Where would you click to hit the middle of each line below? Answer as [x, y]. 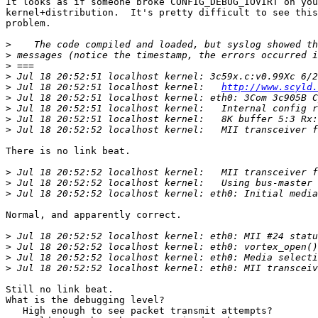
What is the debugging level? [85, 300]
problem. [28, 23]
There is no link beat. [68, 151]
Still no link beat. [60, 290]
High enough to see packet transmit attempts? [139, 311]
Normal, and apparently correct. [94, 215]
